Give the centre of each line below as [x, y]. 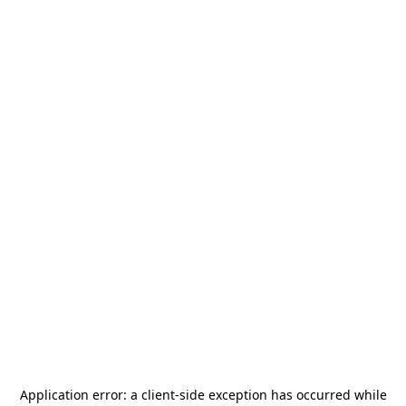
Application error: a [80, 395]
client [158, 395]
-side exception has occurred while [280, 395]
